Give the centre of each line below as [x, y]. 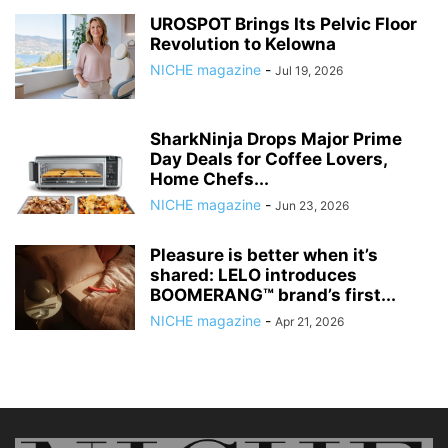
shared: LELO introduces [253, 275]
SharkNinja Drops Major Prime [276, 139]
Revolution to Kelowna [243, 44]
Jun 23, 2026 [312, 206]
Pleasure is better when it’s [264, 255]
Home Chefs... [209, 179]
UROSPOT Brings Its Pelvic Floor [283, 24]
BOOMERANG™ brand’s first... [273, 295]
